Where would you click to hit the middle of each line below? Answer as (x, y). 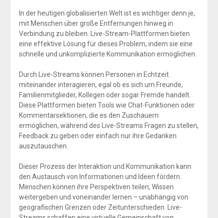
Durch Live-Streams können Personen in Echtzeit (94, 74)
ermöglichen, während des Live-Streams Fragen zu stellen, (109, 125)
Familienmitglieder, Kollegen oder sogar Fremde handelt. (105, 95)
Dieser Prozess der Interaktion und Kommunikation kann (105, 166)
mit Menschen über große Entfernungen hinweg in (96, 23)
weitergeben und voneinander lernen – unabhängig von (103, 197)
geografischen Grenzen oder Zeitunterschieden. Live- (100, 207)
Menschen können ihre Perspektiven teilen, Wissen (96, 187)
